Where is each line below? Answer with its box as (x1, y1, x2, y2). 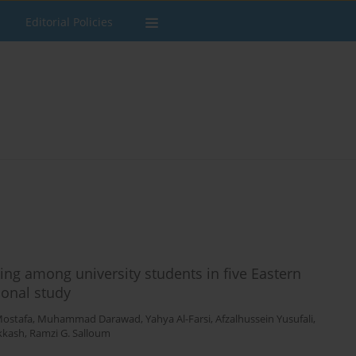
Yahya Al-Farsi (145, 312, 211, 327)
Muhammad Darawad (37, 312, 141, 327)
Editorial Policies (25, 14, 113, 29)
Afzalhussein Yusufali (215, 312, 313, 327)
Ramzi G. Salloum (29, 327, 110, 341)
